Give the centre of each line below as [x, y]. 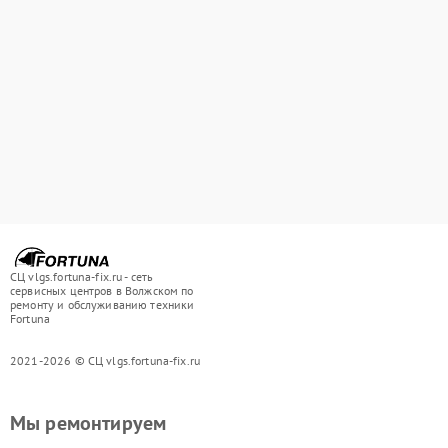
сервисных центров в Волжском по [102, 290]
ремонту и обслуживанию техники [102, 304]
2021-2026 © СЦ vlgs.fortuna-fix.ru [105, 360]
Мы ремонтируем [88, 423]
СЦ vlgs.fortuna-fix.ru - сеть [82, 276]
